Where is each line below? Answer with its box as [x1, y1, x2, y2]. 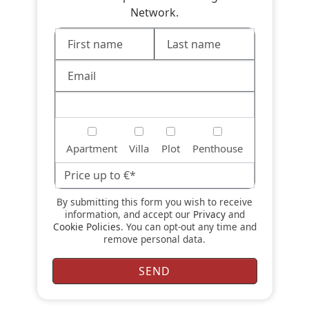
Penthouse [192, 141, 243, 155]
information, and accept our [64, 208, 193, 221]
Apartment [66, 141, 117, 155]
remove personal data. [103, 232, 206, 246]
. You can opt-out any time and [120, 220, 257, 233]
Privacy [192, 208, 226, 221]
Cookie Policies [52, 220, 121, 233]
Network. [130, 5, 179, 20]
